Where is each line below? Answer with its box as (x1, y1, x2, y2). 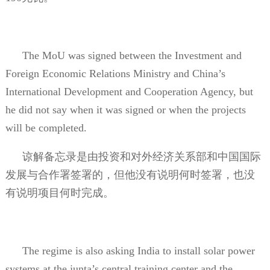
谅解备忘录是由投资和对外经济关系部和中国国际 (22, 150, 261, 163)
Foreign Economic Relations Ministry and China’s (5, 67, 225, 80)
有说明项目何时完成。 (5, 186, 114, 199)
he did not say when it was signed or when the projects (5, 103, 246, 116)
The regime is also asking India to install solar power (22, 244, 255, 257)
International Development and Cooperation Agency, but (5, 85, 253, 98)
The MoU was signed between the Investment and (22, 49, 242, 61)
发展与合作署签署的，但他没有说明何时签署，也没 (5, 168, 255, 181)
